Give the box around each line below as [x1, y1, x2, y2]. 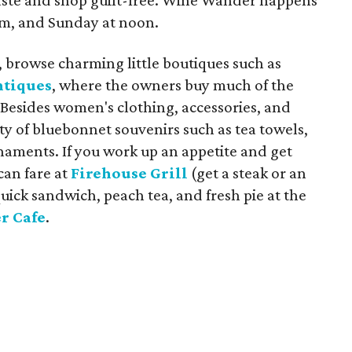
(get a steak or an [188, 163, 306, 182]
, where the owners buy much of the [52, 75, 294, 94]
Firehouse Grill [71, 163, 188, 182]
